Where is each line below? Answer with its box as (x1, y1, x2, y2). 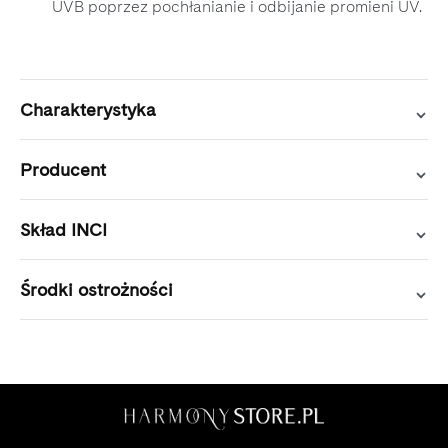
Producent (20, 159, 106, 181)
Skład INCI (20, 219, 107, 241)
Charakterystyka (20, 99, 156, 121)
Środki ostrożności (20, 279, 173, 301)
